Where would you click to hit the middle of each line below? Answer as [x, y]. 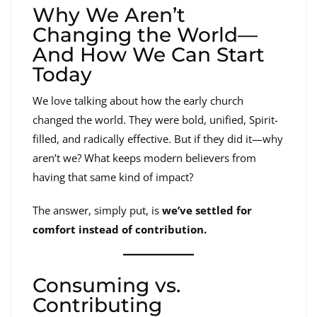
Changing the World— [145, 35]
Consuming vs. [106, 285]
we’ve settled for [207, 211]
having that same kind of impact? [113, 177]
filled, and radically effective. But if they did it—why [158, 139]
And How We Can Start [149, 55]
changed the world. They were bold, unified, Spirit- [155, 120]
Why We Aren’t [109, 15]
